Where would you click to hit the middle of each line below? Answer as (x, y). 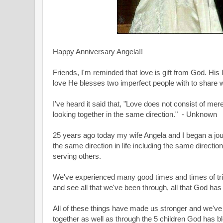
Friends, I (68, 72)
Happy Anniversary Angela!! (98, 51)
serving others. (77, 156)
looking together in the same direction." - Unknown (135, 114)
